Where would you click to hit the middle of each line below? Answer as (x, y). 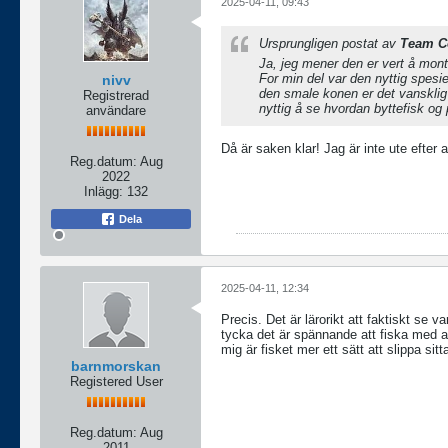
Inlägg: (103, 192)
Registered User (116, 382)
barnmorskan (116, 366)
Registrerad (116, 96)
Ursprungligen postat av (329, 44)
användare (116, 111)
